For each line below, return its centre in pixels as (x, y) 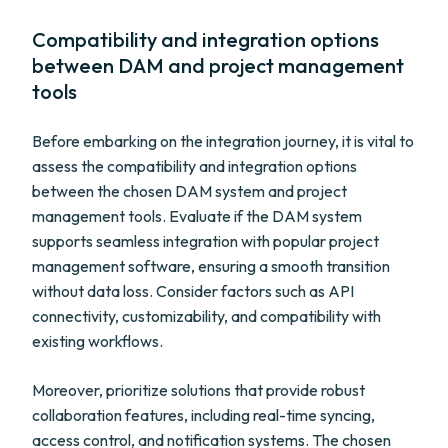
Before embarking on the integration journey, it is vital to (223, 141)
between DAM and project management (218, 65)
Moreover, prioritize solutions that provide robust (198, 390)
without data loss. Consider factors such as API (193, 291)
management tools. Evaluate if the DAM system (197, 216)
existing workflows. (97, 341)
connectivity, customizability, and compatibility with (206, 316)
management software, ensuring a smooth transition (211, 266)
